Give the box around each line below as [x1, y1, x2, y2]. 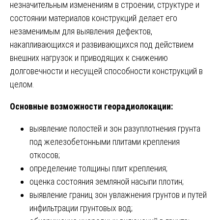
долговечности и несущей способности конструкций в [10, 66, 203, 77]
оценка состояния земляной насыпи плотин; [29, 176, 184, 187]
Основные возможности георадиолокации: [10, 101, 173, 112]
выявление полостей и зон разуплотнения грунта [29, 123, 200, 134]
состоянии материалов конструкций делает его [10, 13, 177, 24]
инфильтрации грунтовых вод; [29, 203, 133, 214]
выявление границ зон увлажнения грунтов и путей [29, 190, 207, 200]
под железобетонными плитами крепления [29, 137, 180, 147]
